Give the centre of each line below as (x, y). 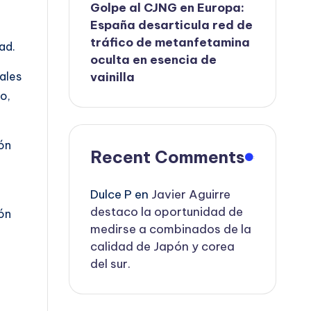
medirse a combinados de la (171, 229)
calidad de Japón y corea (163, 246)
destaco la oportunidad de (167, 212)
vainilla (113, 77)
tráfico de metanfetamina (170, 42)
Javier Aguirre (191, 194)
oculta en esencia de (154, 60)
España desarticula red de (172, 25)
